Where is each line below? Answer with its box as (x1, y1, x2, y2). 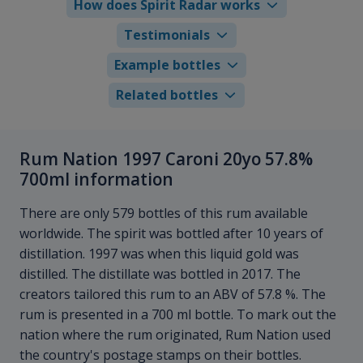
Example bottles (113, 55, 220, 74)
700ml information (19, 167, 173, 190)
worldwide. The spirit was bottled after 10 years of (19, 224, 323, 243)
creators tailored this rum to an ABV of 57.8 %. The (19, 285, 326, 304)
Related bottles (116, 85, 219, 104)
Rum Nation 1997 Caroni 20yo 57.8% (19, 147, 313, 170)
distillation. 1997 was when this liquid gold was (19, 245, 299, 263)
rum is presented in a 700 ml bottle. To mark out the (19, 305, 336, 324)
